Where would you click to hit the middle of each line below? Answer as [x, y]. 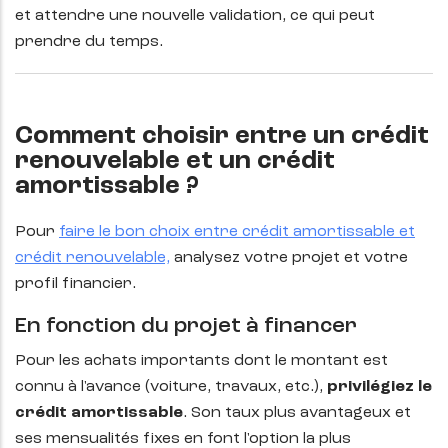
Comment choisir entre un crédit [222, 137]
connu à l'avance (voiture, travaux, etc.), [171, 387]
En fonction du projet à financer [186, 326]
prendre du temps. [89, 42]
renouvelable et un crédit [175, 162]
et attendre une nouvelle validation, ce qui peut [195, 16]
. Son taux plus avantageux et [297, 413]
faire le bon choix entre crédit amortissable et [237, 232]
